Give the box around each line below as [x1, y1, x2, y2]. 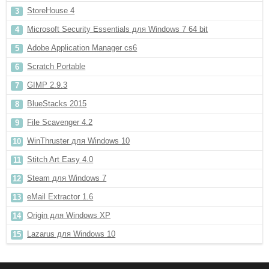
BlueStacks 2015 [27, 99, 87, 108]
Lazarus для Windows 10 [27, 229, 116, 238]
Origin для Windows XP [27, 211, 111, 220]
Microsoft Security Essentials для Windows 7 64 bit [27, 25, 208, 34]
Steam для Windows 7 [27, 174, 107, 183]
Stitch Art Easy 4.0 [27, 155, 94, 164]
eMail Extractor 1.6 [27, 192, 94, 201]
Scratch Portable [27, 62, 86, 71]
